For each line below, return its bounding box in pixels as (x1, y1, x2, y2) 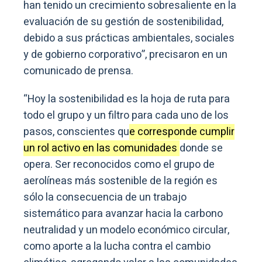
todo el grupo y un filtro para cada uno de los (23, 108, 229, 124)
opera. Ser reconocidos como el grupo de (23, 157, 215, 173)
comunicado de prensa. (23, 63, 133, 80)
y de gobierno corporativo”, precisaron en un (23, 47, 227, 63)
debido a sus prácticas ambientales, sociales (23, 30, 235, 47)
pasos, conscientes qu (23, 124, 129, 140)
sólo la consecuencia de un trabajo (23, 189, 187, 206)
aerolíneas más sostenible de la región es (23, 173, 218, 189)
